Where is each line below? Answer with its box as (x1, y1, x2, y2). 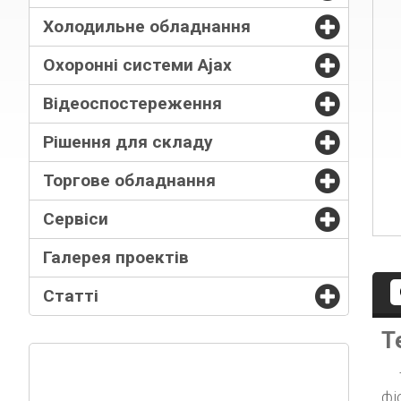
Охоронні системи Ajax (43, 54, 232, 75)
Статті (43, 285, 98, 306)
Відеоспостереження (43, 92, 222, 114)
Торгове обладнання (43, 169, 216, 191)
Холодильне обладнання (43, 15, 251, 37)
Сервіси (43, 208, 108, 229)
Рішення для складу (43, 131, 213, 152)
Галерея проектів (43, 246, 189, 268)
